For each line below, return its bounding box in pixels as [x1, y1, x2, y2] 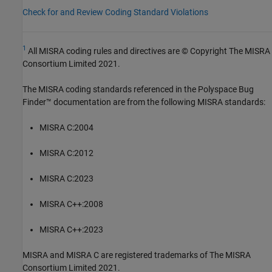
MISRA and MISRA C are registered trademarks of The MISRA [22, 250, 251, 260]
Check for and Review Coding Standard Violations [22, 7, 208, 17]
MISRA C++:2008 [39, 199, 103, 209]
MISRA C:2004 [39, 122, 93, 132]
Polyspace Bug [198, 84, 254, 94]
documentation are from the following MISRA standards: [52, 97, 265, 107]
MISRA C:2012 [39, 148, 93, 158]
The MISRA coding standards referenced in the [22, 84, 198, 94]
